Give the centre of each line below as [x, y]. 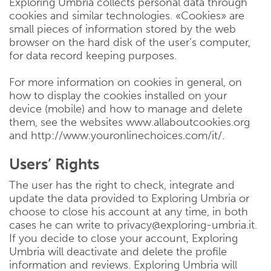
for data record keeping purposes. [93, 56]
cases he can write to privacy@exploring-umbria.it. [133, 225]
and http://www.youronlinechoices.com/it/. [117, 135]
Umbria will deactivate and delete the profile [118, 252]
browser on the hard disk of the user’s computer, [130, 42]
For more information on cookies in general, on [126, 82]
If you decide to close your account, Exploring [123, 238]
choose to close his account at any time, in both [129, 212]
